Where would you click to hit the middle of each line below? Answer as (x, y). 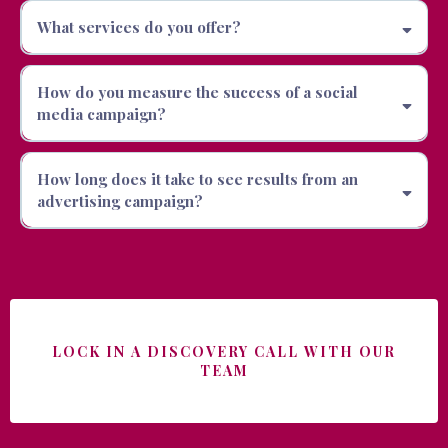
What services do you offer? (138, 27)
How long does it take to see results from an (197, 179)
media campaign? (101, 114)
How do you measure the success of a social (197, 92)
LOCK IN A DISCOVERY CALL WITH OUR (224, 351)
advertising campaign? (119, 201)
